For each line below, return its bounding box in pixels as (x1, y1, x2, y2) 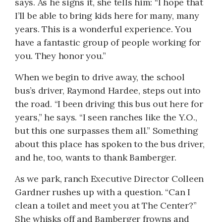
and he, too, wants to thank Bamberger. (15, 151, 176, 163)
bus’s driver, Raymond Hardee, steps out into (15, 84, 201, 96)
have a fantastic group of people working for (15, 36, 201, 48)
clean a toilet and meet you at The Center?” (15, 199, 197, 211)
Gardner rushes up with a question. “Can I (15, 186, 190, 198)
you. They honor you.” (15, 50, 106, 61)
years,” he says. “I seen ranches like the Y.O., (15, 111, 197, 123)
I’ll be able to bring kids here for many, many (15, 9, 199, 21)
